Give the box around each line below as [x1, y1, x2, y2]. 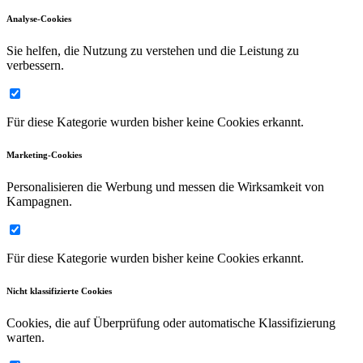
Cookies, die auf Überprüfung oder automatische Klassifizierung [6, 315, 335, 330]
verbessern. [6, 58, 64, 72]
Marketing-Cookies [6, 149, 82, 160]
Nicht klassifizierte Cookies [6, 285, 112, 296]
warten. [6, 330, 45, 344]
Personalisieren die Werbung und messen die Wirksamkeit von [6, 179, 324, 194]
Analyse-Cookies [6, 13, 71, 23]
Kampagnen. [6, 194, 72, 208]
